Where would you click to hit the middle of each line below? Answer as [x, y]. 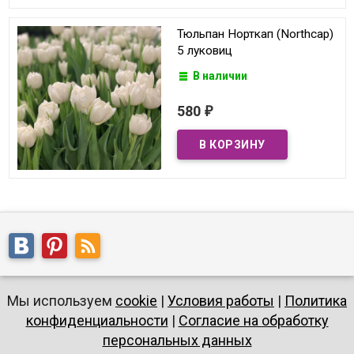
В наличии [220, 76]
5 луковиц [205, 51]
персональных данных [177, 341]
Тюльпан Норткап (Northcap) [255, 34]
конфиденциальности [97, 321]
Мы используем [61, 301]
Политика [316, 301]
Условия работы [221, 301]
